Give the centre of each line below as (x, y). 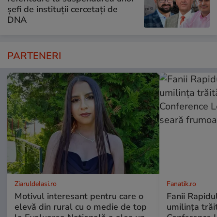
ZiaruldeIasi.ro (36, 184)
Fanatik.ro (181, 184)
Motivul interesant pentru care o (79, 196)
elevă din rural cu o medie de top (81, 207)
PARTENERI (34, 56)
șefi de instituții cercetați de (62, 9)
